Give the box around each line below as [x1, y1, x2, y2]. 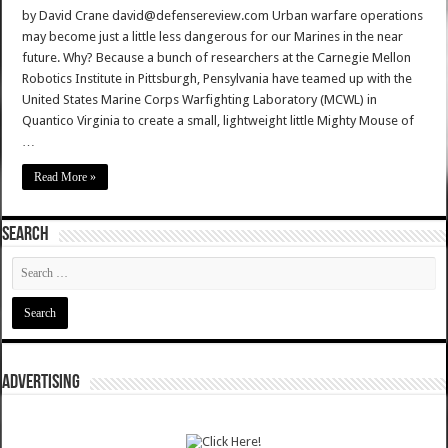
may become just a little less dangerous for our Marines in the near [22, 29, 404, 45]
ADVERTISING [2, 373, 81, 394]
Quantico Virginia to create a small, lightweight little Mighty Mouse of [22, 113, 415, 129]
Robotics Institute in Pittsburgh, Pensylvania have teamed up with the [22, 71, 413, 87]
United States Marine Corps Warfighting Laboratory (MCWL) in [22, 92, 378, 108]
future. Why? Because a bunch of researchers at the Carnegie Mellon [22, 50, 412, 66]
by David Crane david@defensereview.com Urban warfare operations [22, 8, 424, 24]
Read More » [34, 170, 97, 185]
